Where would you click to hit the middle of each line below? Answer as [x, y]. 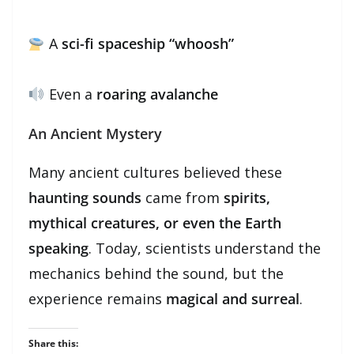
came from [183, 197]
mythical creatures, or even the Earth [155, 222]
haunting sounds [85, 197]
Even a [70, 94]
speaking [58, 248]
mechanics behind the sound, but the [156, 273]
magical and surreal [233, 298]
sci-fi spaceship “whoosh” [147, 43]
